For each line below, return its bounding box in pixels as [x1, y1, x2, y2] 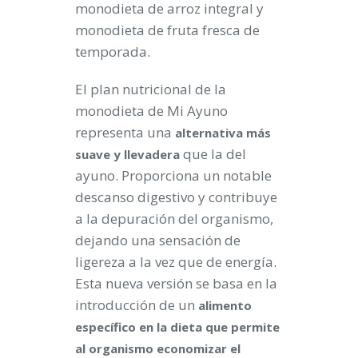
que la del [180, 144, 246, 163]
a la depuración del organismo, [75, 209, 273, 228]
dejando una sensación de [75, 230, 241, 249]
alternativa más [175, 124, 271, 141]
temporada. [75, 42, 150, 61]
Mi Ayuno [167, 101, 228, 120]
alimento [198, 296, 252, 313]
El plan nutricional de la [75, 79, 226, 98]
